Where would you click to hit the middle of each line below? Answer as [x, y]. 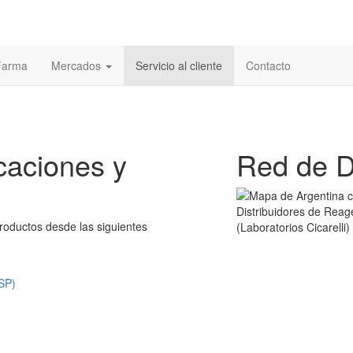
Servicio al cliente [179, 65]
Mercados [78, 65]
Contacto [268, 65]
